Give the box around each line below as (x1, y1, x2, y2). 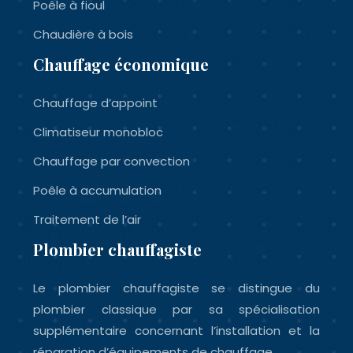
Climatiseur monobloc (33, 124, 163, 140)
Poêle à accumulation (33, 182, 162, 199)
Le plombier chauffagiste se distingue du (33, 280, 320, 296)
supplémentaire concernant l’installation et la (33, 322, 320, 339)
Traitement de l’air (33, 211, 141, 228)
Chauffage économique (33, 54, 209, 75)
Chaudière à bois (33, 26, 133, 43)
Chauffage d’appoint (33, 95, 158, 111)
